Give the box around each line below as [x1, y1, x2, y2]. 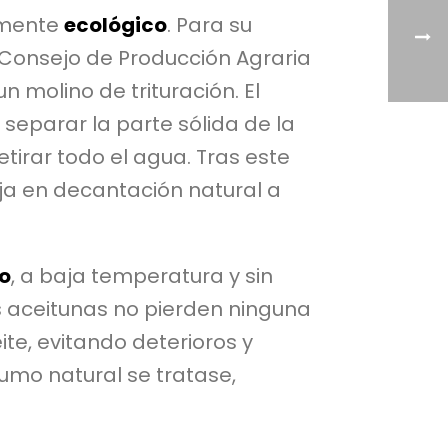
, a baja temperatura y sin [11, 262, 273, 291]
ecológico [64, 11, 167, 40]
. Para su [167, 11, 252, 40]
